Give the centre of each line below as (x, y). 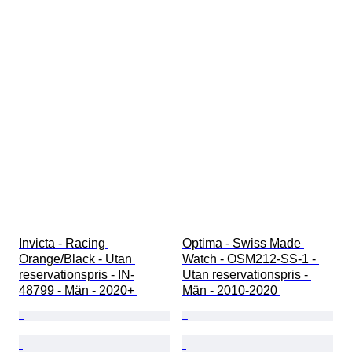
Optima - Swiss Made (243, 244)
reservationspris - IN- (77, 275)
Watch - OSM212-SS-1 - (251, 259)
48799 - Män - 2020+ (78, 291)
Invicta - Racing (64, 244)
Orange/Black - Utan (77, 259)
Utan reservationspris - (247, 275)
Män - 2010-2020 (231, 291)
